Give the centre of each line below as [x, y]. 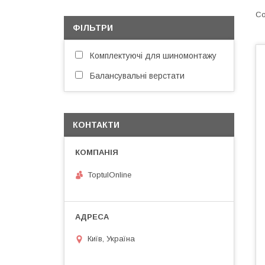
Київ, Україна [111, 239]
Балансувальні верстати [137, 76]
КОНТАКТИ [96, 125]
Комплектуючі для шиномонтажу [153, 56]
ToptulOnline [109, 174]
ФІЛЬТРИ [93, 28]
